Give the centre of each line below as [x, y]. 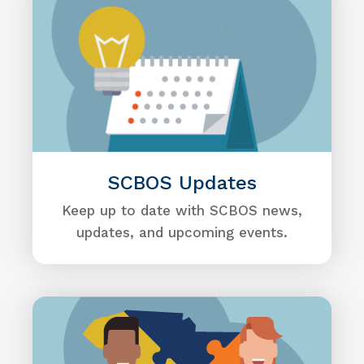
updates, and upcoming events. [182, 232]
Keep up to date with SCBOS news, [182, 210]
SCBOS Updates [182, 183]
